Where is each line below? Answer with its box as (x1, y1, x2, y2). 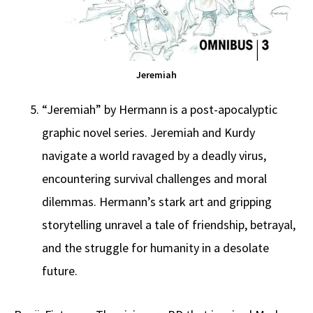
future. (42, 262, 78, 279)
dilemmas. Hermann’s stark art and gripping (42, 193, 272, 210)
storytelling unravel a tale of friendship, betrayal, (42, 216, 296, 233)
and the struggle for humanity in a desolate (42, 239, 269, 256)
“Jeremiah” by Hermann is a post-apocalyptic (42, 101, 277, 117)
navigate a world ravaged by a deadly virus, (42, 147, 266, 163)
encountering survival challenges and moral (42, 170, 267, 187)
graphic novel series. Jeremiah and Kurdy (42, 124, 255, 140)
